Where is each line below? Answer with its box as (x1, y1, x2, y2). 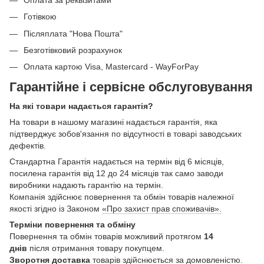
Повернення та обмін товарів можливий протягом (9, 231, 204, 241)
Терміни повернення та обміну (9, 219, 136, 229)
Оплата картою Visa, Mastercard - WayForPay (24, 62, 199, 72)
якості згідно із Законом (9, 203, 102, 213)
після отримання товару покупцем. (27, 243, 164, 253)
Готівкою (24, 12, 57, 22)
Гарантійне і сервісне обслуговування (9, 79, 253, 94)
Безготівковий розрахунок (24, 45, 122, 55)
